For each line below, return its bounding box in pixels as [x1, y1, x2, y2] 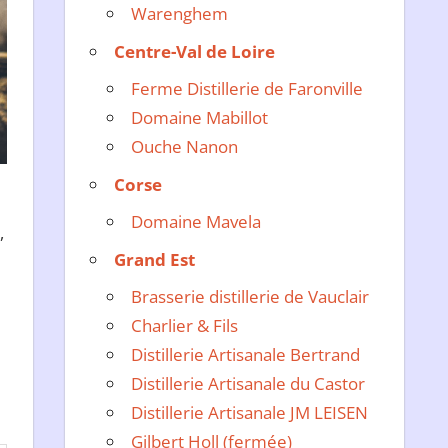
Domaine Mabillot [131, 106, 269, 130]
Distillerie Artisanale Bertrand [131, 343, 361, 367]
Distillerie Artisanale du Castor [131, 372, 366, 396]
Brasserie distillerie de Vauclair [131, 285, 370, 309]
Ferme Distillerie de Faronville [131, 77, 364, 101]
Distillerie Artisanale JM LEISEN [131, 401, 369, 425]
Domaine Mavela [131, 210, 262, 234]
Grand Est [114, 247, 196, 271]
